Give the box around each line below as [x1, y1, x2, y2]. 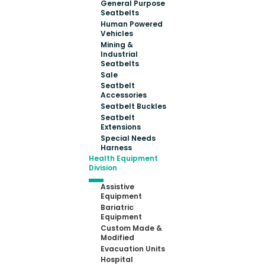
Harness [101, 142, 132, 153]
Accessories [101, 90, 147, 101]
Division [89, 163, 118, 173]
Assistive [101, 182, 135, 192]
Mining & [101, 39, 134, 50]
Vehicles [101, 28, 134, 39]
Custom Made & [101, 222, 163, 233]
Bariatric [101, 202, 134, 213]
